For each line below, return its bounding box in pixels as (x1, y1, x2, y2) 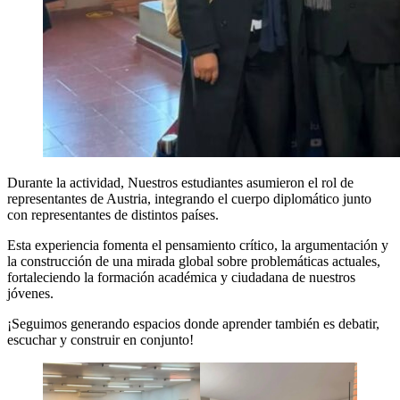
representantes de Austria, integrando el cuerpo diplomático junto (7, 190, 371, 206)
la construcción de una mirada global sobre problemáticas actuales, (7, 253, 380, 269)
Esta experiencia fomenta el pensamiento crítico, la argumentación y (7, 237, 388, 253)
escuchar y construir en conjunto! (7, 331, 194, 347)
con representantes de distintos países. (7, 206, 219, 222)
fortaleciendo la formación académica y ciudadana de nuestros (7, 269, 355, 285)
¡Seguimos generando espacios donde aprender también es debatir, (7, 315, 379, 331)
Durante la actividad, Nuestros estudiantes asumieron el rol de (7, 174, 354, 190)
